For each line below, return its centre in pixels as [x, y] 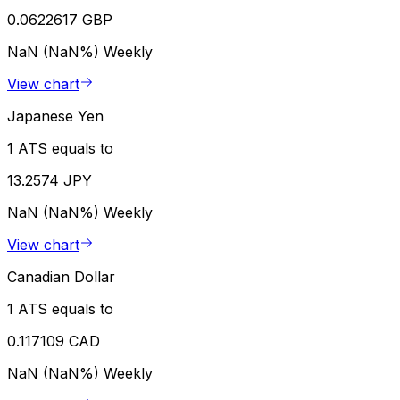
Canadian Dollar [61, 277]
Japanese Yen [55, 117]
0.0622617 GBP [60, 20]
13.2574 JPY [50, 181]
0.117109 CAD [54, 342]
